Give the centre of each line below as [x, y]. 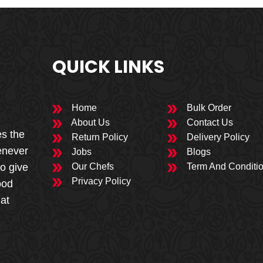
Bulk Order [208, 108]
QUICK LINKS [109, 67]
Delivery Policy [217, 137]
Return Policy [99, 137]
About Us [90, 123]
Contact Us [209, 123]
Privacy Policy [100, 181]
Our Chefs [92, 167]
